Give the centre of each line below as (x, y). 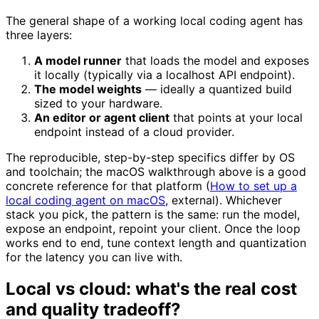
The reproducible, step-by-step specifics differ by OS (150, 157)
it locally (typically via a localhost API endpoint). (164, 74)
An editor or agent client (102, 117)
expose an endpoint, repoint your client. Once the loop (153, 228)
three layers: (39, 35)
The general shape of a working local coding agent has (154, 20)
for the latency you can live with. (94, 257)
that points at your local (236, 117)
